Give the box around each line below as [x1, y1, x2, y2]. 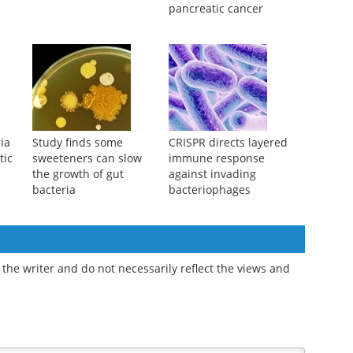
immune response [168, 150, 265, 166]
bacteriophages [168, 182, 251, 198]
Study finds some [32, 135, 123, 150]
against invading [168, 166, 256, 182]
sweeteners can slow [32, 150, 142, 166]
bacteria [32, 182, 76, 198]
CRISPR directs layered [168, 135, 288, 150]
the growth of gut [32, 166, 124, 182]
